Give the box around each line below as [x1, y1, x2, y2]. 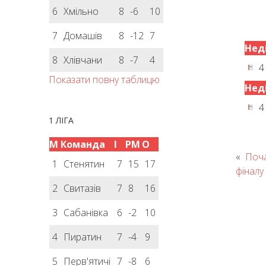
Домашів [64, 29, 103, 42]
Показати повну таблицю [49, 73, 160, 86]
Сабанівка [64, 206, 109, 219]
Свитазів [64, 182, 102, 195]
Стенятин [64, 157, 105, 170]
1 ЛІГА [49, 115, 74, 126]
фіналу [236, 164, 264, 178]
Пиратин [64, 230, 102, 243]
